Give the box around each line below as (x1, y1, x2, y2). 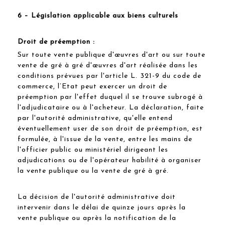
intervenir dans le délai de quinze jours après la (18, 203, 186, 211)
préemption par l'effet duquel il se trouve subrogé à (18, 93, 203, 101)
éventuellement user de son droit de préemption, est (18, 125, 203, 133)
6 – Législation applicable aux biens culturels (18, 12, 178, 20)
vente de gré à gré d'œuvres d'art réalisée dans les (18, 61, 198, 69)
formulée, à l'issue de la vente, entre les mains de (18, 135, 192, 143)
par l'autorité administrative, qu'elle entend (18, 114, 173, 122)
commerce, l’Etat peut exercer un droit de (18, 82, 167, 90)
